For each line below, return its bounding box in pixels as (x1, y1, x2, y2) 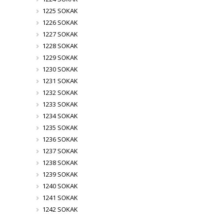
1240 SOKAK (42, 182, 78, 190)
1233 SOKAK (42, 100, 78, 109)
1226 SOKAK (42, 18, 78, 27)
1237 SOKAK (42, 146, 78, 155)
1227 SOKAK (42, 30, 78, 38)
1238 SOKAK (42, 158, 78, 167)
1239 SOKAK (42, 170, 78, 179)
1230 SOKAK (42, 65, 78, 73)
